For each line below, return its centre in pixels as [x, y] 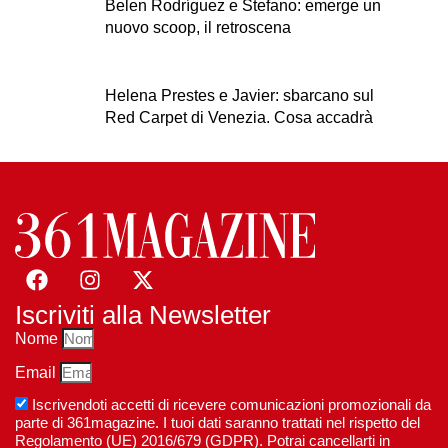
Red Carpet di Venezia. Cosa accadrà [239, 117]
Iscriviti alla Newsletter [143, 314]
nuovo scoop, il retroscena [198, 27]
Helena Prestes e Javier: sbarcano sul [239, 95]
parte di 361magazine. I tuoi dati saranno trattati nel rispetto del [217, 422]
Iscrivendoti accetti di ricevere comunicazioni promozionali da [231, 404]
